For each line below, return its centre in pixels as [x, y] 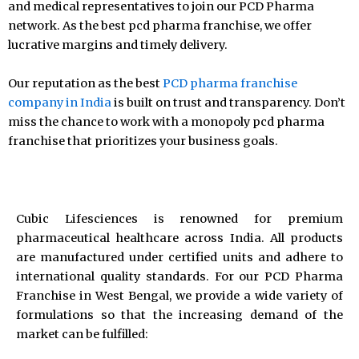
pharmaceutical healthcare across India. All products [179, 238]
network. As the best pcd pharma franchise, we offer [160, 25]
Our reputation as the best [85, 83]
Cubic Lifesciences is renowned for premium [179, 218]
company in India [60, 102]
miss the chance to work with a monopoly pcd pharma [166, 121]
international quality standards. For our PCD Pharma [179, 276]
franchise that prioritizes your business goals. [143, 141]
